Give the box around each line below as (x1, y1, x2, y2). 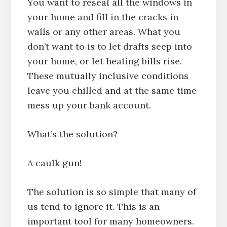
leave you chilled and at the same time (27, 85, 197, 97)
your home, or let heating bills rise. (27, 55, 182, 67)
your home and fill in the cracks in (27, 11, 178, 23)
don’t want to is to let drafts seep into (27, 41, 192, 53)
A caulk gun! (27, 157, 82, 169)
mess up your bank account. (27, 99, 151, 111)
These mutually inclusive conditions (27, 70, 188, 82)
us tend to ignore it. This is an (27, 201, 160, 213)
